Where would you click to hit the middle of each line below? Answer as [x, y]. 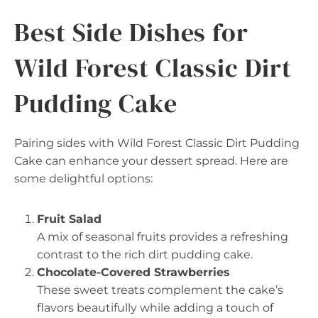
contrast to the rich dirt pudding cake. [145, 254]
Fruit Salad [69, 219]
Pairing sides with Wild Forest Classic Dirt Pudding [157, 143]
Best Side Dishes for [131, 32]
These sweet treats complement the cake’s [160, 290]
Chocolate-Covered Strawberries [133, 272]
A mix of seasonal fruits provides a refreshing [163, 236]
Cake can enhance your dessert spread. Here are [151, 160]
